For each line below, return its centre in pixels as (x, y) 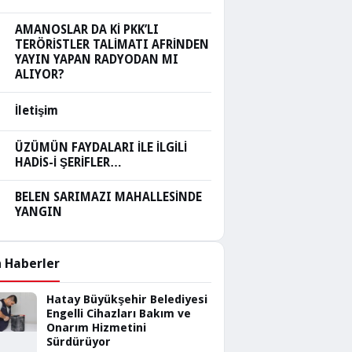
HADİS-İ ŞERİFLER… (68, 162)
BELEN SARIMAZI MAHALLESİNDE (108, 197)
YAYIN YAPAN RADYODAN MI (97, 59)
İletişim (37, 111)
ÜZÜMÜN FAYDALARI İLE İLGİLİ (101, 147)
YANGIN (38, 212)
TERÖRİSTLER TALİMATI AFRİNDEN (112, 44)
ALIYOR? (40, 74)
